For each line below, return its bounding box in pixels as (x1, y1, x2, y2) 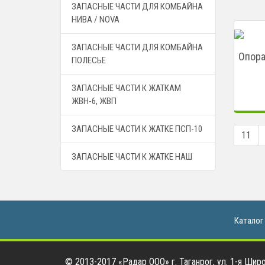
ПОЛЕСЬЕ (72, 55, 106, 66)
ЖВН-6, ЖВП (72, 96, 117, 106)
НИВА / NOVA (72, 14, 119, 25)
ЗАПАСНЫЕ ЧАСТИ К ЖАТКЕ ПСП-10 (72, 124, 202, 134)
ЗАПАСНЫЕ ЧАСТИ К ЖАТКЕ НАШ (72, 151, 192, 162)
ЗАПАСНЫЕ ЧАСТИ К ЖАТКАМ (72, 83, 181, 93)
